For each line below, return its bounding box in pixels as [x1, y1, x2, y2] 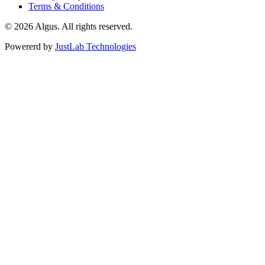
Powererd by [5, 41, 55, 51]
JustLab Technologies [55, 41, 136, 51]
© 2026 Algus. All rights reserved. [5, 21, 132, 31]
